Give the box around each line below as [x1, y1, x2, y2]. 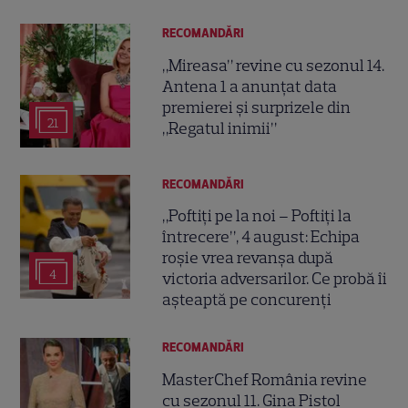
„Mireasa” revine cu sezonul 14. [162, 55, 385, 76]
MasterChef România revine [162, 369, 368, 390]
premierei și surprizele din [162, 97, 352, 117]
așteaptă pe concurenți [162, 290, 332, 311]
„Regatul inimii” [162, 117, 278, 138]
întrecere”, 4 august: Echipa [162, 227, 361, 248]
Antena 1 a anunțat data [162, 76, 338, 97]
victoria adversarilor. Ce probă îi [162, 269, 388, 290]
